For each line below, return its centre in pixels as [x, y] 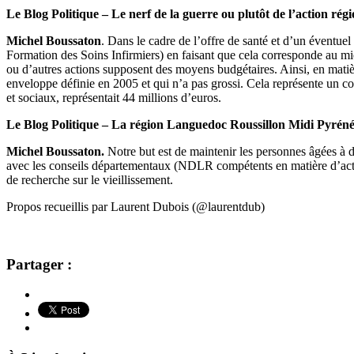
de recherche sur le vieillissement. [90, 179]
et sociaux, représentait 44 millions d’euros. [114, 97]
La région [139, 124]
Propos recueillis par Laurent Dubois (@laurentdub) [136, 206]
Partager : [39, 264]
